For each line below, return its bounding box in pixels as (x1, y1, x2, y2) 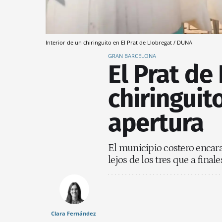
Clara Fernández (51, 209, 96, 217)
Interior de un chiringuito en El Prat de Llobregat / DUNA (46, 38, 192, 46)
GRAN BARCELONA (108, 52, 156, 59)
